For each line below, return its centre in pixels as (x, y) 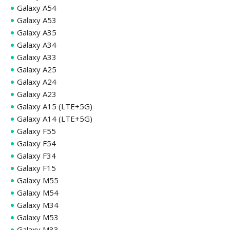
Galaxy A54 (37, 7)
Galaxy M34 (38, 205)
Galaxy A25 (37, 69)
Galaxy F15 (36, 168)
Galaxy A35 (37, 32)
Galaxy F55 (36, 131)
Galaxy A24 (37, 81)
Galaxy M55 (38, 180)
